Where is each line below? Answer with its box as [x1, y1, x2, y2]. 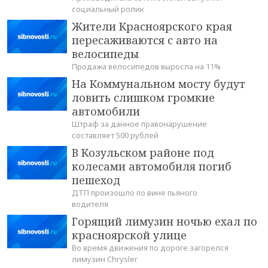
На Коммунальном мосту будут [72, 76, 245, 91]
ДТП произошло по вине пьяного [72, 187, 197, 198]
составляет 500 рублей [72, 129, 159, 141]
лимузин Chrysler [72, 253, 138, 264]
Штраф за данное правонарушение [72, 118, 207, 129]
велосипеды [72, 46, 139, 61]
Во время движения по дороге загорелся [72, 242, 229, 253]
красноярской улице [72, 227, 187, 242]
